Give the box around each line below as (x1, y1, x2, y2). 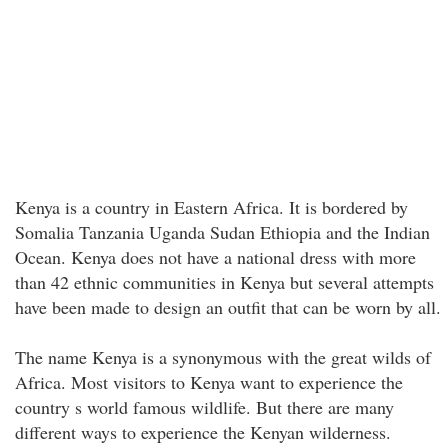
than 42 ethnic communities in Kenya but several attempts (15, 270, 434, 294)
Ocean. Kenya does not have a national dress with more (15, 245, 416, 269)
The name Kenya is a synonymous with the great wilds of (15, 345, 431, 369)
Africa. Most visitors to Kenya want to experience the (15, 370, 403, 394)
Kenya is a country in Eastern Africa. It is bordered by (15, 195, 408, 219)
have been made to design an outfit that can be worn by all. (15, 295, 441, 319)
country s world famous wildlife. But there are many (15, 395, 394, 419)
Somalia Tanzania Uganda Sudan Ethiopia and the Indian (15, 220, 430, 244)
